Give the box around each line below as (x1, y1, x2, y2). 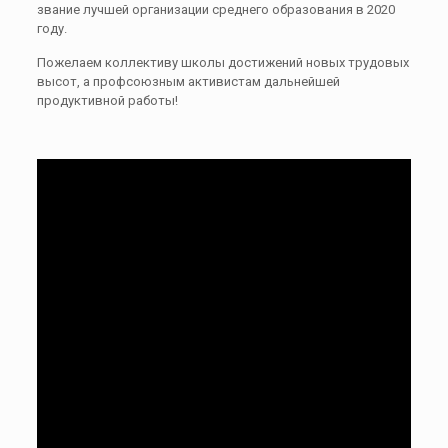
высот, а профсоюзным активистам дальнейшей (36, 73, 340, 89)
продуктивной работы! (36, 92, 178, 108)
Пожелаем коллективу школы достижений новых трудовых (36, 54, 409, 70)
